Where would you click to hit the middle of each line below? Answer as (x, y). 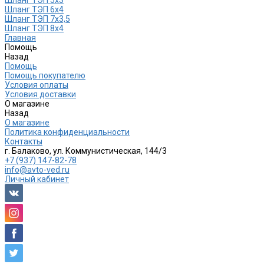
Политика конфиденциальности (67, 132)
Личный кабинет (37, 179)
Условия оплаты (37, 85)
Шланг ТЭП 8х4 (34, 28)
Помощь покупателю (45, 75)
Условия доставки (40, 94)
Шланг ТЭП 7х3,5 (37, 19)
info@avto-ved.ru (37, 169)
